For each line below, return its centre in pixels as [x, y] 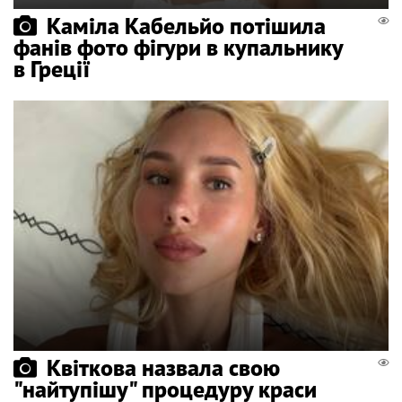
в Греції [52, 69]
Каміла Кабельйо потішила [186, 26]
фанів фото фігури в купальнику [178, 48]
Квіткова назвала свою [163, 367]
